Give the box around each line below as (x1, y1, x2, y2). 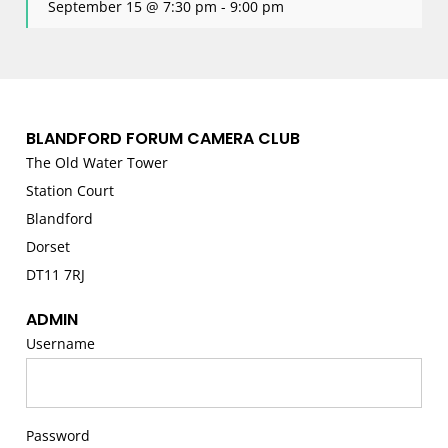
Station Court (26, 180, 115, 200)
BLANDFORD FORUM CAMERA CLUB (26, 126, 301, 150)
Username (26, 333, 96, 353)
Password (26, 425, 91, 445)
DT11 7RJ (26, 264, 86, 284)
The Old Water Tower (26, 152, 169, 172)
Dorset (26, 236, 71, 256)
